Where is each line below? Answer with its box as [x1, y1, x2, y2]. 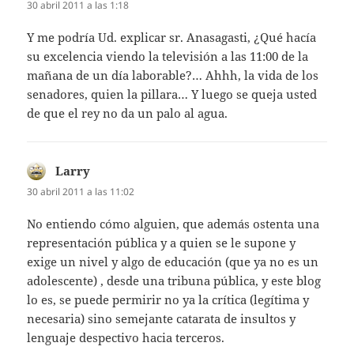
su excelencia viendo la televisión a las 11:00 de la [27, 48, 309, 65]
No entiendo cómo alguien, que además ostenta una [27, 216, 320, 232]
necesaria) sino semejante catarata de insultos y [27, 311, 296, 327]
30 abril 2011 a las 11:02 [27, 185, 135, 199]
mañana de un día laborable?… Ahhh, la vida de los [27, 67, 319, 84]
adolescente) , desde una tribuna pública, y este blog [27, 273, 322, 289]
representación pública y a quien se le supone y [27, 235, 296, 251]
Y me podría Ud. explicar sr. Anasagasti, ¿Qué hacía [27, 29, 317, 46]
